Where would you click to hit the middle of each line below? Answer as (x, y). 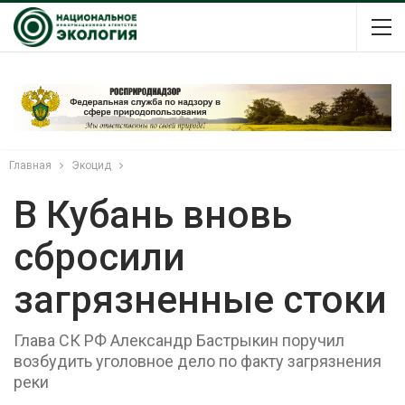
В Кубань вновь (153, 214)
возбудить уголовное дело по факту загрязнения (198, 361)
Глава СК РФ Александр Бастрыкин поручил (179, 340)
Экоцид (91, 165)
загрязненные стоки (200, 299)
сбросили (99, 257)
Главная (30, 165)
